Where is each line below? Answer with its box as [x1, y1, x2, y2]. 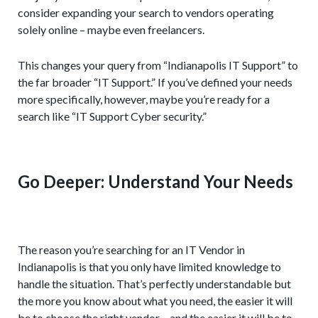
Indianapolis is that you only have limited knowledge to [18, 260, 281, 274]
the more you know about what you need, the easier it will [18, 294, 292, 308]
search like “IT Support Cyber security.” [18, 109, 207, 124]
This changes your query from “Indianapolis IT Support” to [18, 58, 298, 72]
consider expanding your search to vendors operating [18, 6, 274, 20]
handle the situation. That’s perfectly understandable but [18, 277, 291, 291]
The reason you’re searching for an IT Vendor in [18, 243, 245, 257]
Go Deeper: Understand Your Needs [18, 171, 293, 192]
